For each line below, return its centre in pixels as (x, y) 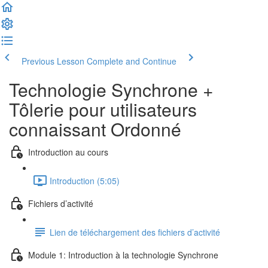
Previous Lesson (53, 61)
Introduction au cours (68, 152)
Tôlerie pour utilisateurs (103, 109)
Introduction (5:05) (85, 180)
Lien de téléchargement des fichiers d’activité (135, 232)
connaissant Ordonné (95, 129)
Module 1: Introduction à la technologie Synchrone (123, 255)
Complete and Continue (132, 61)
